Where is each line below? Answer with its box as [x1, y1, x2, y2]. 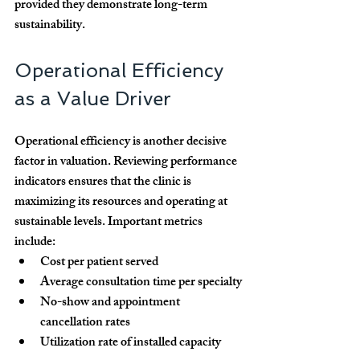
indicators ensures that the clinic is [14, 171, 194, 195]
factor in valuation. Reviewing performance [14, 151, 239, 175]
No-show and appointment [40, 292, 182, 316]
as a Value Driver [14, 87, 171, 111]
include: [14, 231, 55, 256]
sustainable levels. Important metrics [14, 211, 205, 235]
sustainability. [14, 14, 85, 39]
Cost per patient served [40, 252, 158, 276]
